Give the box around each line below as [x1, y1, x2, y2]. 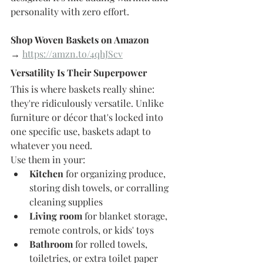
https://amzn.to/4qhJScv [22, 48, 123, 60]
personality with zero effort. [11, 5, 129, 18]
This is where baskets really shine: [11, 83, 157, 95]
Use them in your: [11, 153, 85, 166]
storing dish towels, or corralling [29, 181, 171, 194]
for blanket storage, [82, 210, 170, 222]
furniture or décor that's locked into [11, 111, 166, 123]
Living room [29, 210, 82, 222]
